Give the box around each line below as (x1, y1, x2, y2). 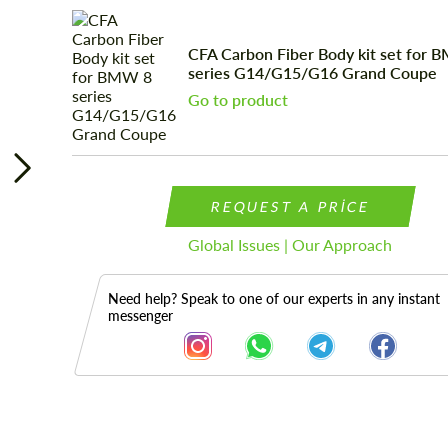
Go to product (187, 90, 288, 109)
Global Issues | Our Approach (188, 235, 393, 254)
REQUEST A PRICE (209, 198, 372, 215)
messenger (107, 307, 173, 324)
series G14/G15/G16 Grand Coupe (187, 63, 437, 82)
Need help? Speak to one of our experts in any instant (107, 290, 440, 307)
